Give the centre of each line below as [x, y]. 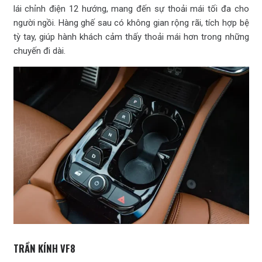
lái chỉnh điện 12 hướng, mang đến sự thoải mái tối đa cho [131, 9]
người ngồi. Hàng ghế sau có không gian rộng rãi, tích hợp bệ [131, 23]
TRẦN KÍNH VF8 [44, 248]
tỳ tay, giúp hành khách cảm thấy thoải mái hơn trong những [131, 37]
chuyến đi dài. [39, 51]
